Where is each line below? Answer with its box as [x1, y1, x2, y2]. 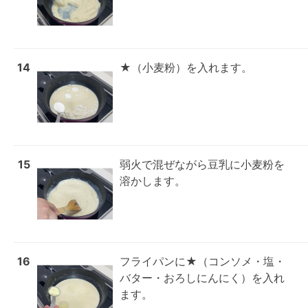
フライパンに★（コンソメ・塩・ [120, 254, 285, 268]
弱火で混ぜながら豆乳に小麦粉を [120, 157, 285, 171]
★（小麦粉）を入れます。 [120, 60, 252, 74]
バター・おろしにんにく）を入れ [120, 271, 285, 285]
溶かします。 [120, 174, 186, 188]
